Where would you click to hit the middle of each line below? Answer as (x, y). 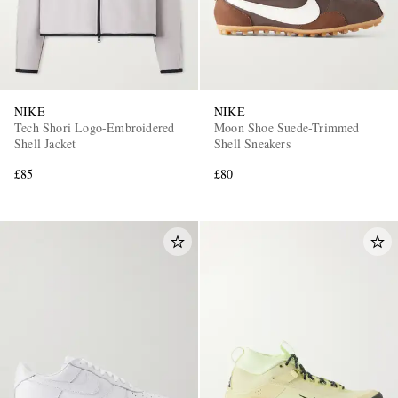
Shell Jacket (45, 143)
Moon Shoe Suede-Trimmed (287, 127)
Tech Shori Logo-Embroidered (95, 127)
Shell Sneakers (252, 143)
